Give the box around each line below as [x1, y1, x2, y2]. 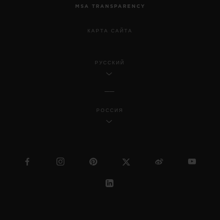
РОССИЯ [96, 108, 123, 113]
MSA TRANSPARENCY [75, 3, 145, 9]
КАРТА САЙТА [87, 28, 133, 33]
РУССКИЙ [95, 60, 125, 65]
